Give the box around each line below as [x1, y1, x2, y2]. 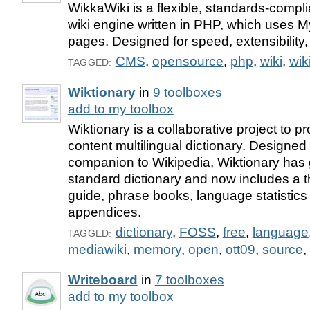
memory [133, 241, 181, 257]
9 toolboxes [152, 85, 222, 100]
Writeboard [67, 272, 138, 287]
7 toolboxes [154, 272, 224, 287]
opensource [152, 54, 224, 69]
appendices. [67, 205, 141, 220]
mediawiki [67, 241, 127, 257]
